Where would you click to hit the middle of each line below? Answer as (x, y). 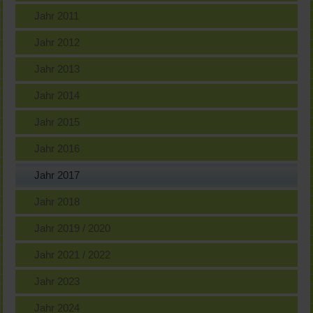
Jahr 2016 (57, 148)
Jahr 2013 (57, 69)
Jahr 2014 (57, 95)
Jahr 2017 (57, 175)
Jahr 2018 (57, 202)
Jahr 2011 (57, 16)
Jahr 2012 (57, 42)
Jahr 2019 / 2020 (73, 228)
